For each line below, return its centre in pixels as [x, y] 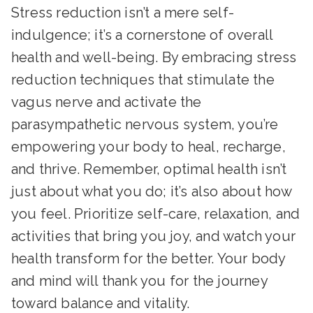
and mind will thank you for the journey [139, 281]
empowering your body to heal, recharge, [148, 147]
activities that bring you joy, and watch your [154, 236]
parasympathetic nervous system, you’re [145, 124]
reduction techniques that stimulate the [143, 80]
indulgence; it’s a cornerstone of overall [142, 35]
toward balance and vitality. [101, 303]
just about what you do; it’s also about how [152, 191]
